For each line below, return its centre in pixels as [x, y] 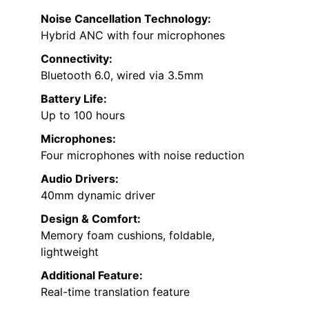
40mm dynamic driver [98, 196]
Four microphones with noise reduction [142, 156]
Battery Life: [74, 99]
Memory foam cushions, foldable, [128, 236]
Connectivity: [77, 59]
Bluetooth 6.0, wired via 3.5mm [122, 76]
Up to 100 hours [83, 116]
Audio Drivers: [80, 179]
